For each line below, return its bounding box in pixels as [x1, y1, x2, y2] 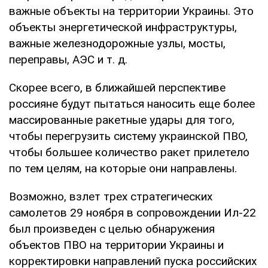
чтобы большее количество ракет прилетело [9, 145, 249, 159]
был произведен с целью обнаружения [9, 221, 215, 236]
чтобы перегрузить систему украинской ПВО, [9, 129, 248, 143]
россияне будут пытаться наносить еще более [9, 96, 255, 111]
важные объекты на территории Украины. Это [9, 4, 254, 18]
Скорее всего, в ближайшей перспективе [9, 80, 226, 95]
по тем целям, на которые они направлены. [9, 161, 237, 175]
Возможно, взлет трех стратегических [9, 189, 212, 203]
